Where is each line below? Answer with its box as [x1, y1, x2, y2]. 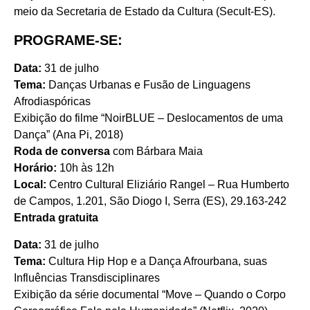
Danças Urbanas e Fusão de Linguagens [46, 79, 250, 91]
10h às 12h [57, 162, 114, 174]
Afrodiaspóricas [14, 95, 91, 108]
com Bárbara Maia [110, 145, 203, 158]
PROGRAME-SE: [14, 33, 122, 48]
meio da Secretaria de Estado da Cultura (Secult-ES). [14, 5, 275, 17]
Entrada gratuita [14, 212, 98, 224]
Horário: [14, 162, 57, 174]
